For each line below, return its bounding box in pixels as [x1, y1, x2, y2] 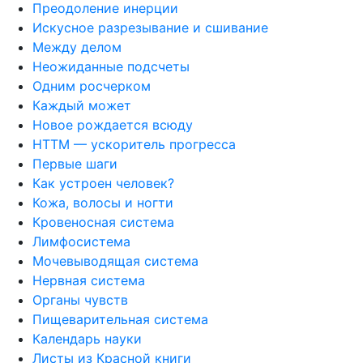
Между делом [32, 38, 122, 55]
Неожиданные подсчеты [32, 58, 190, 75]
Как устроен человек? [32, 174, 174, 191]
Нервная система [32, 271, 145, 288]
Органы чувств [32, 291, 128, 308]
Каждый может [32, 96, 131, 113]
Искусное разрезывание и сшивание [32, 19, 268, 36]
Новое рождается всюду [32, 116, 193, 133]
